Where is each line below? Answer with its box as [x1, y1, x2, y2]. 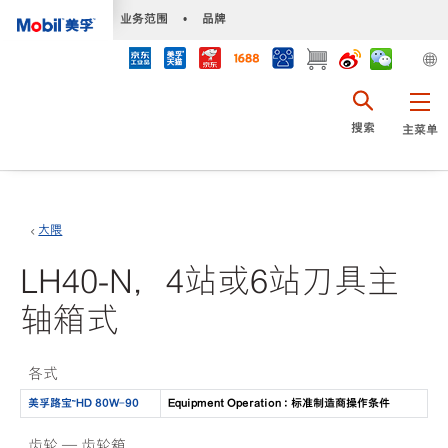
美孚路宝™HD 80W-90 [27, 397, 139, 410]
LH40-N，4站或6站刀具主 [20, 262, 400, 300]
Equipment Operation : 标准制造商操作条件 [167, 397, 390, 410]
